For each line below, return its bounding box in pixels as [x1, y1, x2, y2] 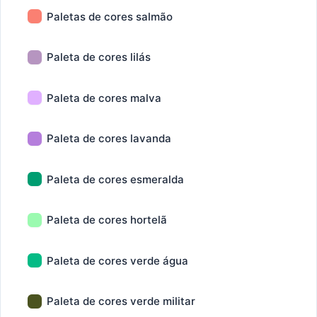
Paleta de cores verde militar [47, 294, 195, 308]
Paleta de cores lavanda [47, 132, 171, 145]
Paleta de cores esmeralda [47, 172, 184, 186]
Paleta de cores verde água [47, 253, 188, 267]
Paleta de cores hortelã [47, 213, 167, 226]
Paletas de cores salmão [47, 9, 173, 23]
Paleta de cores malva [47, 91, 161, 105]
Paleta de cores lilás [47, 50, 151, 64]
